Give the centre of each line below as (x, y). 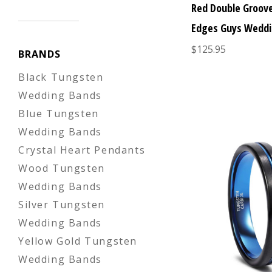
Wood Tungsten (62, 168)
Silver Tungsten (62, 204)
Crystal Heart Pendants (82, 150)
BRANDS (39, 54)
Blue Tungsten (59, 113)
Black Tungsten (61, 77)
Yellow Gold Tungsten (78, 241)
